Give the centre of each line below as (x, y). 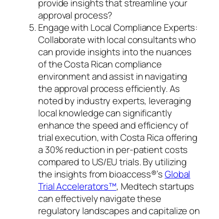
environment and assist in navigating (113, 76)
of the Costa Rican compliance (100, 64)
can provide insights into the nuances (115, 52)
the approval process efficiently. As (109, 88)
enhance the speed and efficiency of (113, 125)
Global (177, 174)
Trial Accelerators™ (77, 186)
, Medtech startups (155, 186)
